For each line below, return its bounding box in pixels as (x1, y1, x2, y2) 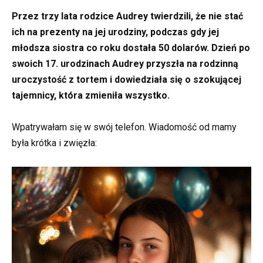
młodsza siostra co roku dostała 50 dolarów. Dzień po (12, 42, 250, 54)
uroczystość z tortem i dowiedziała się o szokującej (12, 74, 241, 86)
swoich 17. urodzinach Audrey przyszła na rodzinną (12, 58, 238, 70)
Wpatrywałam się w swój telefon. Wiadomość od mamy (12, 122, 237, 133)
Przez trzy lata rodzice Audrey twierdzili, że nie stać (12, 11, 243, 22)
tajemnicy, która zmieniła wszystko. (12, 90, 170, 102)
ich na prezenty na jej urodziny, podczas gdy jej (12, 26, 219, 38)
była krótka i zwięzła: (12, 137, 97, 149)
